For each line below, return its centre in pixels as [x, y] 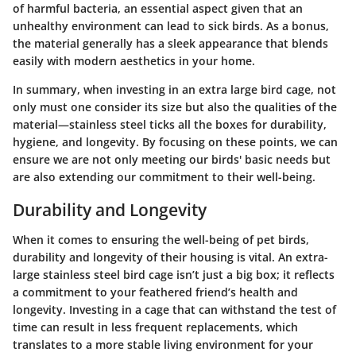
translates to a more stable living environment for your [163, 345]
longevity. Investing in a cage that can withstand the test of [174, 310]
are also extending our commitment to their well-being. [164, 176]
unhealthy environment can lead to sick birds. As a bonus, [171, 25]
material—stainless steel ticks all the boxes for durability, [170, 124]
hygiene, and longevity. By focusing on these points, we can [175, 141]
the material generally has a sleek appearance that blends [170, 43]
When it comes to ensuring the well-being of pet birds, [161, 240]
